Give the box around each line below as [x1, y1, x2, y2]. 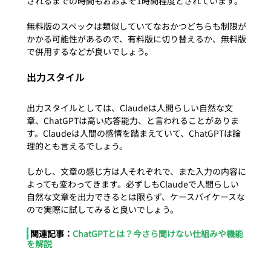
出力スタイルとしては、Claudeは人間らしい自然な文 [26, 101, 233, 114]
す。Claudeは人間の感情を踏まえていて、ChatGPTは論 [26, 126, 241, 139]
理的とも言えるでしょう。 [26, 139, 128, 152]
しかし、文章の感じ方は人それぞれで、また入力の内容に [26, 165, 246, 177]
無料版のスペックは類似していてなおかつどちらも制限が [26, 19, 246, 32]
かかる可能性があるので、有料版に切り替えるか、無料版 [26, 32, 246, 45]
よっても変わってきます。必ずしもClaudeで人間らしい [26, 177, 239, 190]
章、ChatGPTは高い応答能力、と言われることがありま [26, 114, 239, 126]
